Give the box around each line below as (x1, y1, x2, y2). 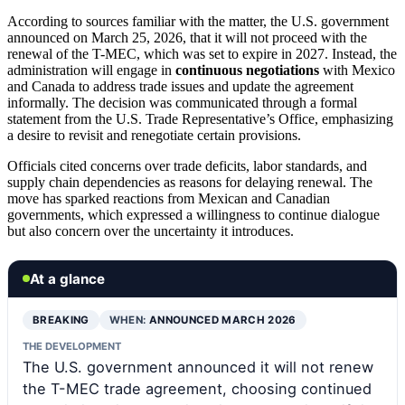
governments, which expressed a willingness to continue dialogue (7, 206, 380, 222)
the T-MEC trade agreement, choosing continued (23, 379, 372, 398)
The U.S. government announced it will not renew (23, 357, 373, 376)
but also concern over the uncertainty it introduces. (7, 222, 294, 239)
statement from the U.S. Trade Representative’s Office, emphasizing (7, 110, 393, 127)
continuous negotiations (175, 61, 319, 78)
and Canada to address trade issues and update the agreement (7, 78, 353, 94)
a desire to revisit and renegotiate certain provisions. (7, 127, 301, 143)
